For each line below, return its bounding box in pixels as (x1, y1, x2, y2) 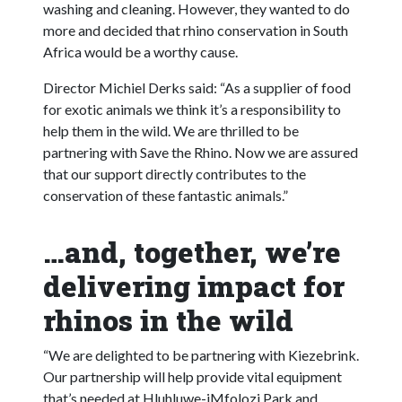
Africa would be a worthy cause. (43, 42, 238, 60)
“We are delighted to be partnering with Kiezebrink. (43, 345, 359, 363)
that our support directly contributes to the (43, 164, 306, 182)
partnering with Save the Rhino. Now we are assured (43, 143, 358, 161)
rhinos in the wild (43, 300, 293, 339)
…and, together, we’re (43, 232, 341, 271)
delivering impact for (43, 266, 345, 305)
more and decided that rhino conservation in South (43, 21, 348, 39)
